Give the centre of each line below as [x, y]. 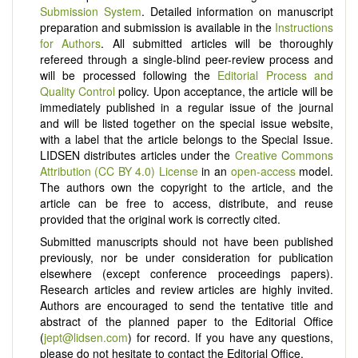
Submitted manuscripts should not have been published [186, 242]
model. [314, 171]
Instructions [304, 28]
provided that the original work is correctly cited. [160, 219]
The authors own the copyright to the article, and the [186, 187]
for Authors [70, 44]
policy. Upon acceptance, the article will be [225, 91]
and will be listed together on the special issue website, [186, 123]
